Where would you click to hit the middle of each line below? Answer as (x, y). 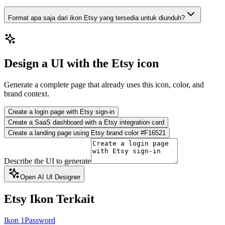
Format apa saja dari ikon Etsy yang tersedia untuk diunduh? (96, 18)
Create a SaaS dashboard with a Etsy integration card (86, 122)
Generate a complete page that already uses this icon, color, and (104, 84)
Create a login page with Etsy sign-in (61, 111)
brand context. (27, 93)
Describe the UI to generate (47, 161)
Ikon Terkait (62, 199)
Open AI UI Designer (50, 177)
